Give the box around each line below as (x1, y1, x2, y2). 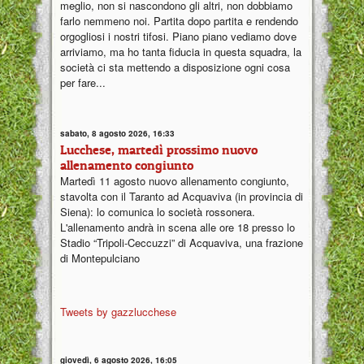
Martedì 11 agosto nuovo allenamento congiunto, (60, 173, 289, 189)
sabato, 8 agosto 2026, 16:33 (60, 128, 175, 140)
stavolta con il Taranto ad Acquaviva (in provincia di (60, 188, 303, 205)
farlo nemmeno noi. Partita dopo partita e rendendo (60, 12, 298, 28)
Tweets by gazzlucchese (60, 303, 176, 319)
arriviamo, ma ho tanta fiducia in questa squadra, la (60, 43, 301, 59)
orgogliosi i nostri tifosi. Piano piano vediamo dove (60, 28, 297, 44)
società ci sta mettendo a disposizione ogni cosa (60, 58, 290, 75)
